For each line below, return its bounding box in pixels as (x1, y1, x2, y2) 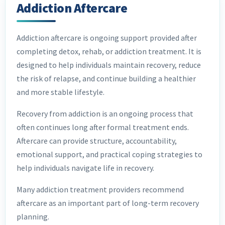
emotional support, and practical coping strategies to (17, 149, 202, 160)
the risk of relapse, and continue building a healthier (17, 73, 196, 84)
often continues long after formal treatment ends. (17, 122, 189, 133)
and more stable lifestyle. (17, 87, 104, 97)
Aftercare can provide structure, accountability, (17, 136, 177, 146)
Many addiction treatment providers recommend (17, 184, 184, 195)
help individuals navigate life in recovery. (17, 163, 154, 173)
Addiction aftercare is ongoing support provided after (17, 33, 197, 43)
